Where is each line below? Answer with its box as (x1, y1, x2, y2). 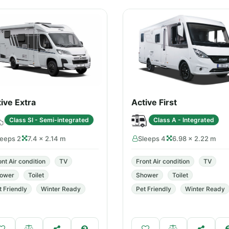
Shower (136, 171, 158, 179)
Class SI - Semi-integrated (9, 116, 89, 124)
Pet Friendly (136, 185, 171, 193)
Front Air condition (136, 157, 190, 165)
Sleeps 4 (138, 134, 166, 143)
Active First (131, 97, 177, 107)
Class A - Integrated (153, 116, 214, 124)
